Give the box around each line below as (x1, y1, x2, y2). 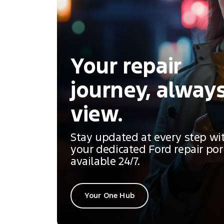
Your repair (70, 52, 181, 80)
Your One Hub (84, 190, 134, 200)
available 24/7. (70, 154, 140, 168)
